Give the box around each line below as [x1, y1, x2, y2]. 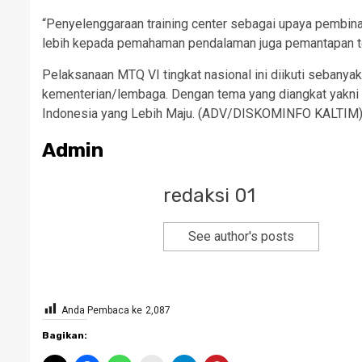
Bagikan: [42, 330, 87, 341]
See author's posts [188, 229, 294, 244]
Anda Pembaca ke [61, 305, 142, 316]
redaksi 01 [163, 184, 255, 207]
